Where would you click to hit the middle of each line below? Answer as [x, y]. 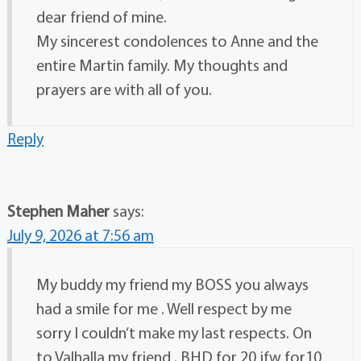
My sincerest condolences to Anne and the [177, 40]
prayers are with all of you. [124, 89]
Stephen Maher [58, 210]
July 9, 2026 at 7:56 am [80, 234]
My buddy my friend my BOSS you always [172, 284]
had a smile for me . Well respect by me [164, 308]
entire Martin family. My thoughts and [162, 64]
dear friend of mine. [101, 16]
